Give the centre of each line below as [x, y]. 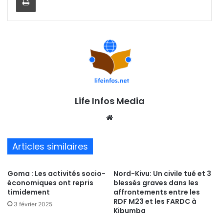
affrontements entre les [157, 192]
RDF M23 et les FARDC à [155, 202]
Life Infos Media [109, 101]
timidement [29, 192]
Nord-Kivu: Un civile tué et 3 [162, 174]
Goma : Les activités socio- [56, 174]
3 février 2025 [33, 204]
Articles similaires [50, 147]
